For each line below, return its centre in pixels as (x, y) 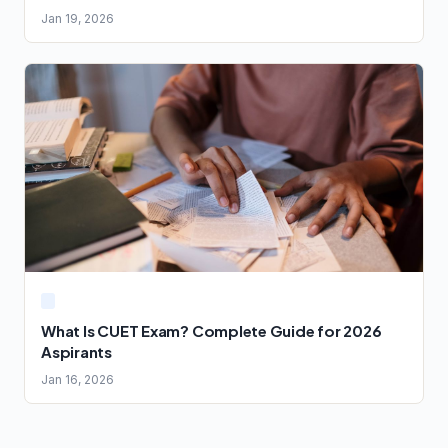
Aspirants (76, 351)
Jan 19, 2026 (77, 18)
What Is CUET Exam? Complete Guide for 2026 (211, 330)
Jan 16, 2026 (77, 379)
